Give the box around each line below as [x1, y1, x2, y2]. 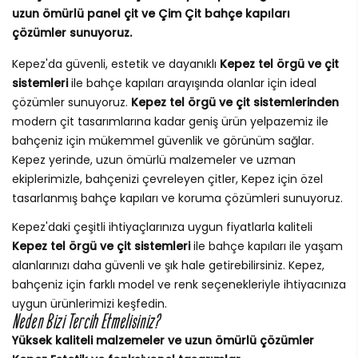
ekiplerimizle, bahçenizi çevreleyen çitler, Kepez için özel [12, 171, 323, 188]
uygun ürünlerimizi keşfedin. [12, 296, 167, 312]
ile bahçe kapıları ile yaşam [190, 238, 343, 255]
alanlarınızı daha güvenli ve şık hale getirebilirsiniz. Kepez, [12, 257, 324, 274]
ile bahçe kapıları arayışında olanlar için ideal [68, 75, 316, 92]
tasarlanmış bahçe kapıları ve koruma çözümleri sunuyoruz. [12, 190, 343, 207]
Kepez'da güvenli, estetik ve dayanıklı [12, 56, 220, 73]
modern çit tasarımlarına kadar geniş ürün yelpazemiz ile [12, 113, 328, 130]
